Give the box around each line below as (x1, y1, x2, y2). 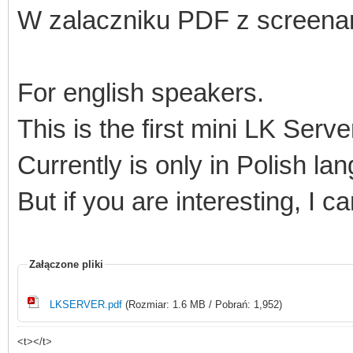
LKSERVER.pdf (50, 298, 122, 310)
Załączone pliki (29, 258, 103, 270)
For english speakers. (17, 77, 264, 107)
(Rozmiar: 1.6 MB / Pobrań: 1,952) (122, 298, 282, 310)
